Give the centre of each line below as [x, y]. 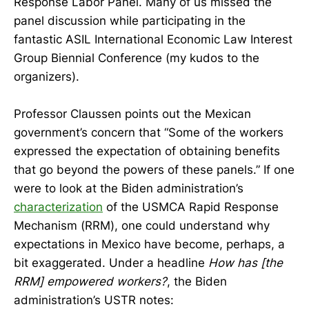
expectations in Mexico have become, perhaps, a [149, 245]
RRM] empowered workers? [90, 282]
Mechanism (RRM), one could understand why [142, 226]
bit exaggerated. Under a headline [111, 263]
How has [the [246, 263]
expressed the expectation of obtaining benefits [147, 151]
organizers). [47, 77]
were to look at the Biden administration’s [129, 189]
